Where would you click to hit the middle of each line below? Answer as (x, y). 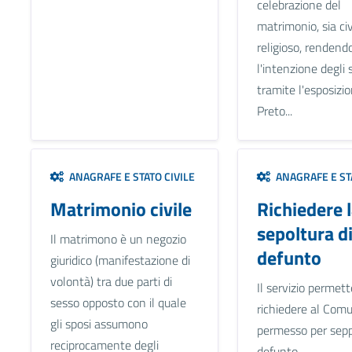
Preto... (274, 110)
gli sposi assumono (99, 323)
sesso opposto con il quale (118, 302)
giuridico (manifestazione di (120, 260)
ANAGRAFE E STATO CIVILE (129, 176)
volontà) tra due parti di (111, 281)
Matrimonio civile (121, 209)
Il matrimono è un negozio (118, 238)
